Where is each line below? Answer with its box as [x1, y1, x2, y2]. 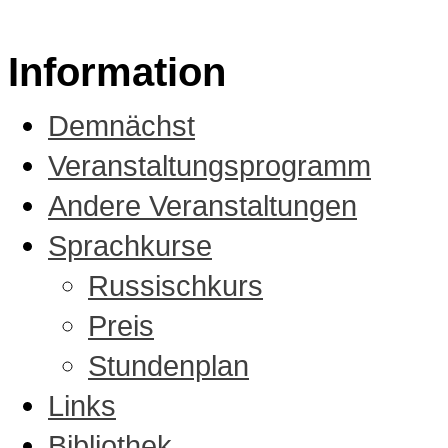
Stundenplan [88, 349, 249, 383]
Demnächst [48, 109, 195, 143]
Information [8, 50, 226, 95]
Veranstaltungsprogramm [48, 149, 371, 183]
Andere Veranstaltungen [48, 189, 357, 223]
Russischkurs [88, 269, 263, 303]
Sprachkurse [48, 229, 212, 263]
